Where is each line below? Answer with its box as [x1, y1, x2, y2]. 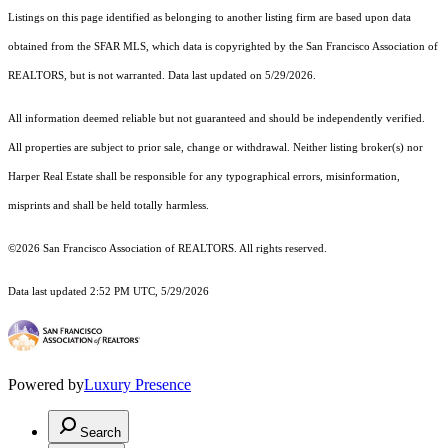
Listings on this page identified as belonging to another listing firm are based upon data [8, 12, 411, 24]
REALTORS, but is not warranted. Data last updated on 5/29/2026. [8, 70, 316, 82]
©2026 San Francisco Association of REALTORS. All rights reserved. [8, 243, 330, 255]
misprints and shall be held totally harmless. [8, 200, 209, 212]
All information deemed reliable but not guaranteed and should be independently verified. [8, 113, 425, 125]
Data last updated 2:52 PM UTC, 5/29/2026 [8, 286, 209, 298]
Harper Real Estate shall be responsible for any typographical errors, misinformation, [8, 171, 400, 183]
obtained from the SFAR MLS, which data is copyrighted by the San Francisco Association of [8, 41, 438, 53]
